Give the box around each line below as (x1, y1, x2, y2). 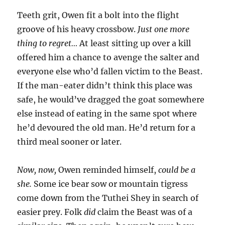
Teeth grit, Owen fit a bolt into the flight (17, 10, 180, 21)
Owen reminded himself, (56, 165, 159, 175)
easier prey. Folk (17, 207, 84, 217)
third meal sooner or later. (17, 137, 122, 147)
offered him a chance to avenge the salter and (17, 52, 200, 63)
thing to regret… (17, 38, 78, 49)
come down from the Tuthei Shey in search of (17, 193, 199, 203)
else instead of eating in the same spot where (17, 108, 197, 119)
